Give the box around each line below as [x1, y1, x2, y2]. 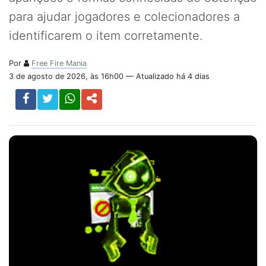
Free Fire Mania [31, 59, 87, 68]
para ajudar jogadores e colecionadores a [9, 9, 240, 24]
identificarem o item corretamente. [9, 28, 202, 43]
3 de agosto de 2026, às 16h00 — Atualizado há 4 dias [9, 72, 210, 81]
